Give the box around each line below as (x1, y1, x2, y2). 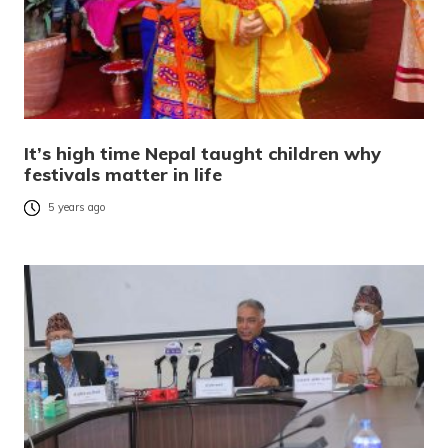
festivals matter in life (24, 163, 222, 187)
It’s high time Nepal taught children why (24, 142, 381, 166)
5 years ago (48, 200, 106, 215)
